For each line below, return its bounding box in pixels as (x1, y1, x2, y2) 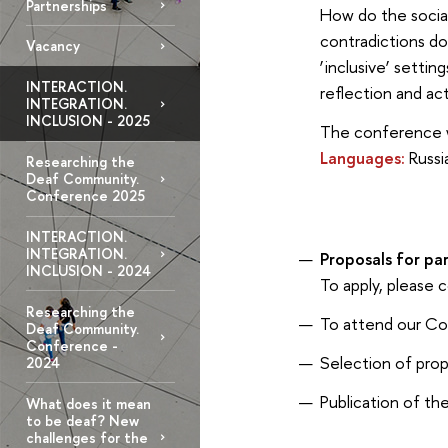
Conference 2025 (25, 186, 145, 206)
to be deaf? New (25, 410, 139, 430)
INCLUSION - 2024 (25, 261, 151, 281)
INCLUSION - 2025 (25, 111, 150, 131)
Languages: (319, 146, 405, 170)
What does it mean (25, 393, 151, 413)
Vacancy (25, 36, 80, 56)
